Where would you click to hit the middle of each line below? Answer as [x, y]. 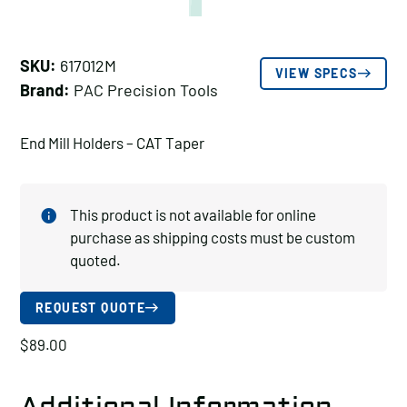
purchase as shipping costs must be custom [213, 237]
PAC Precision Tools [144, 90]
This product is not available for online [193, 214]
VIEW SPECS [316, 73]
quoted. [95, 260]
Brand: [45, 90]
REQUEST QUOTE [91, 308]
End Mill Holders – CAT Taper [112, 143]
